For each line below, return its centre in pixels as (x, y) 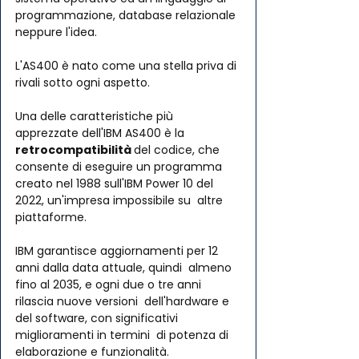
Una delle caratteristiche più (96, 117)
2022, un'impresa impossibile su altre (121, 201)
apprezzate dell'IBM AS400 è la (103, 133)
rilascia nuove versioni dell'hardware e (124, 302)
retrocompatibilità (75, 150)
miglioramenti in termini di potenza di (123, 335)
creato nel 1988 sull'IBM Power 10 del (116, 184)
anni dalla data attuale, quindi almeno (125, 268)
